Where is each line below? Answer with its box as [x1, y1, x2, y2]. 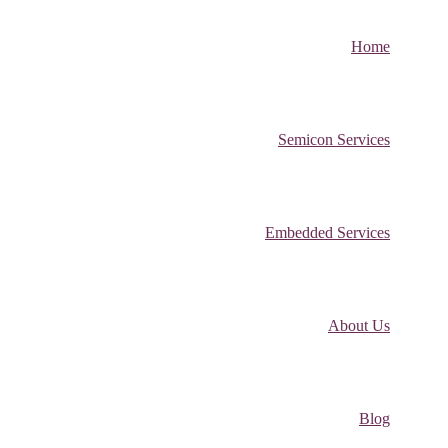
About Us [328, 317, 390, 334]
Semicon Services [278, 131, 390, 148]
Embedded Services [265, 224, 390, 241]
